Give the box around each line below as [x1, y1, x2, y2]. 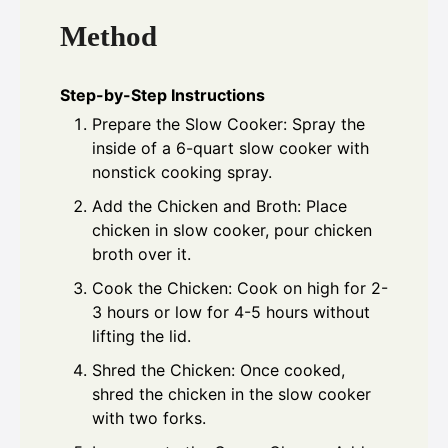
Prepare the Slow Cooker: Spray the [92, 114, 365, 135]
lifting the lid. [92, 326, 191, 347]
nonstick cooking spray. [92, 162, 272, 183]
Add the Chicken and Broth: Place [92, 196, 347, 217]
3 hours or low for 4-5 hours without [92, 302, 370, 323]
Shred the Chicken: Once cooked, [92, 360, 345, 381]
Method [60, 20, 157, 53]
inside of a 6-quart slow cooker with [92, 138, 369, 159]
